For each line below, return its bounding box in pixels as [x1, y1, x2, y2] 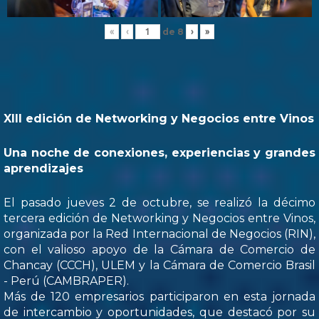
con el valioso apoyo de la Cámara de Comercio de [4, 243, 315, 257]
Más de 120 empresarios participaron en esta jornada [4, 290, 315, 304]
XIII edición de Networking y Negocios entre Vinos [4, 112, 314, 126]
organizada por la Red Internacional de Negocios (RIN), [4, 227, 315, 241]
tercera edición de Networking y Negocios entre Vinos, [4, 211, 315, 226]
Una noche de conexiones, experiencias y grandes [4, 146, 315, 160]
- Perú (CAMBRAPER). [4, 274, 129, 288]
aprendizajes [4, 162, 83, 176]
